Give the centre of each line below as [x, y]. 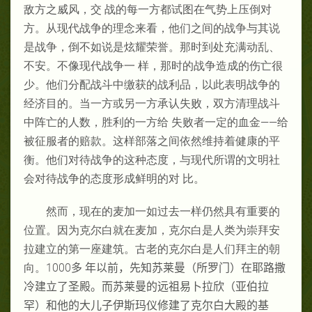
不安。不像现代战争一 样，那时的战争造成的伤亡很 [153, 65]
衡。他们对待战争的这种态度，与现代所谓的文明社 [152, 159]
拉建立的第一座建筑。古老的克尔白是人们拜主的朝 [152, 249]
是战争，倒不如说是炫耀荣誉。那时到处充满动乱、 [152, 47]
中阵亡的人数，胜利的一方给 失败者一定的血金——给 [156, 122]
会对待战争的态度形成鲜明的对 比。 [114, 178]
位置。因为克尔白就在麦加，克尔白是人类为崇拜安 [152, 230]
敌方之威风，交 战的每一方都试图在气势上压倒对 [148, 9]
